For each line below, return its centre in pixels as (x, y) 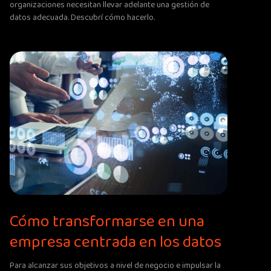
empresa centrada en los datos (116, 243)
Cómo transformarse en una (107, 222)
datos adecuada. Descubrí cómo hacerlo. (82, 17)
